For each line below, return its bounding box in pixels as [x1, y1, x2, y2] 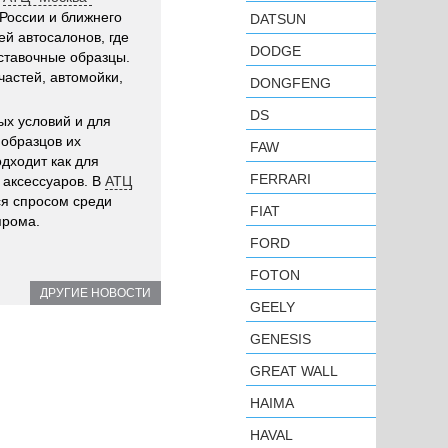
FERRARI [250, 171, 311, 187]
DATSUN [250, 11, 306, 27]
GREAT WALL [250, 363, 338, 379]
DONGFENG [250, 75, 331, 91]
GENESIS [250, 331, 311, 347]
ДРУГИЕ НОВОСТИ [40, 286, 151, 300]
